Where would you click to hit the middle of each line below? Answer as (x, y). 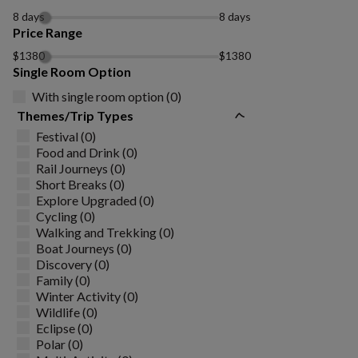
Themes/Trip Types (75, 115)
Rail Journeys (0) (81, 168)
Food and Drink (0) (87, 152)
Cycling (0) (66, 216)
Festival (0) (66, 136)
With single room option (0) (107, 96)
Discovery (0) (73, 264)
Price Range (48, 32)
